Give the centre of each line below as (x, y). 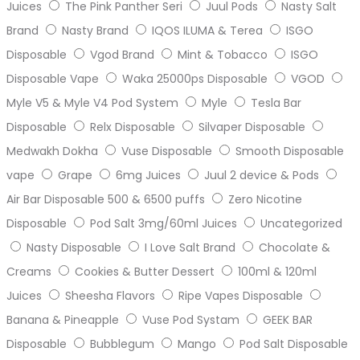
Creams (29, 272)
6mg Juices (148, 176)
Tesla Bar (276, 103)
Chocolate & (295, 248)
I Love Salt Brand (190, 248)
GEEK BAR (288, 320)
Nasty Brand (95, 31)
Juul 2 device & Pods (262, 176)
